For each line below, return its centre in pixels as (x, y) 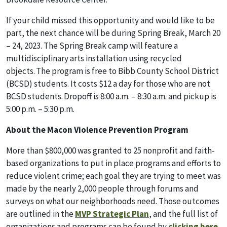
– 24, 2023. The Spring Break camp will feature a (92, 46)
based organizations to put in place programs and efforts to (113, 163)
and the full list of (185, 214)
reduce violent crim (42, 176)
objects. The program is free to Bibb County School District (112, 71)
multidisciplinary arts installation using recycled (94, 58)
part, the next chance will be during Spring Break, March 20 (113, 33)
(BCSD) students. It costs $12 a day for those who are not (108, 84)
